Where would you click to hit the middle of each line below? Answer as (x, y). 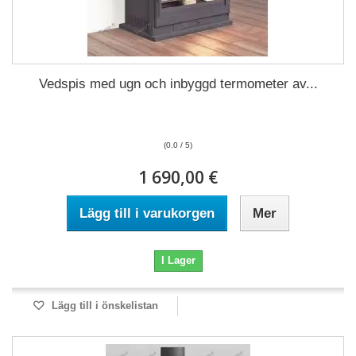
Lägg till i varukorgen (147, 213)
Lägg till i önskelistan (103, 306)
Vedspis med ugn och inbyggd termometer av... (178, 84)
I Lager (178, 260)
